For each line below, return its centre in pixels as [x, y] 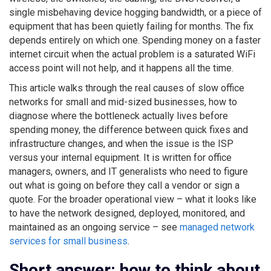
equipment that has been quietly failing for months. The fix [131, 26]
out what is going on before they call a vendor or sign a [124, 185]
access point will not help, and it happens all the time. [121, 68]
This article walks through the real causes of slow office [127, 88]
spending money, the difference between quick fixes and [129, 129]
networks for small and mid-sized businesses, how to [123, 102]
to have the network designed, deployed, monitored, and [127, 213]
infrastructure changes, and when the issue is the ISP [121, 143]
